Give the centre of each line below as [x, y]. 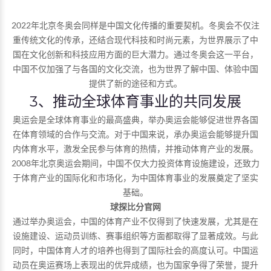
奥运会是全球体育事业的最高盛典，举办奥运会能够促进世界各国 [135, 119]
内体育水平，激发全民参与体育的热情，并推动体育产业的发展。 [135, 148]
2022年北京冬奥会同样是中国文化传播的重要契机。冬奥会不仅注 [135, 25]
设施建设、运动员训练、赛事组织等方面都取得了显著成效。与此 [135, 235]
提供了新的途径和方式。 [135, 83]
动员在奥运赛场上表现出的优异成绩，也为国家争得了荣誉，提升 [135, 264]
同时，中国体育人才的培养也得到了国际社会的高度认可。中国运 [135, 250]
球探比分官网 [135, 206]
